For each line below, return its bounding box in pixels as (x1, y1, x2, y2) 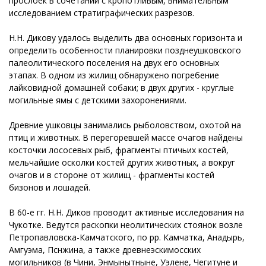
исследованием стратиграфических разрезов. (9, 7, 194, 18)
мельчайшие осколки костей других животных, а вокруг (9, 156, 235, 168)
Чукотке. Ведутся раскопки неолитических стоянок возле (9, 218, 243, 230)
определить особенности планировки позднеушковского (9, 44, 241, 56)
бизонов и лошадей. (9, 181, 90, 193)
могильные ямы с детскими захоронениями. (9, 94, 186, 106)
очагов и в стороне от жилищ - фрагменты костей (9, 169, 214, 180)
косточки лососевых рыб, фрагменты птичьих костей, (9, 144, 229, 156)
